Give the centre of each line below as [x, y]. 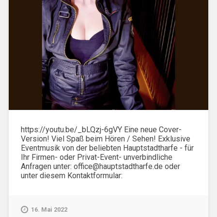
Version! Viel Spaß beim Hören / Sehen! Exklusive [105, 139]
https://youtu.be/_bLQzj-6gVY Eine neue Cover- [101, 129]
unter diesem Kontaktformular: [71, 175]
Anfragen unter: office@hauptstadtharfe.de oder [100, 166]
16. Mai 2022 [49, 209]
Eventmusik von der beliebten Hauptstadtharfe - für [107, 148]
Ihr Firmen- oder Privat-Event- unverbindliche [96, 157]
